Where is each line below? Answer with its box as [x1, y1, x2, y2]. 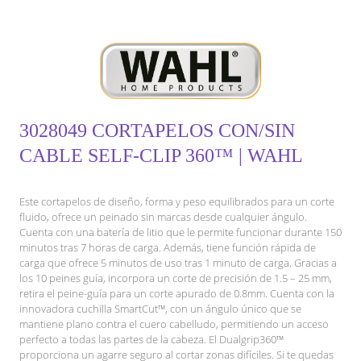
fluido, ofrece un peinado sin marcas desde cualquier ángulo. [19, 209, 307, 224]
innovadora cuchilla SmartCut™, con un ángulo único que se [19, 301, 301, 316]
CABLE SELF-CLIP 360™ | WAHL [19, 144, 303, 166]
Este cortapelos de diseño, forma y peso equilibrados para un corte [19, 193, 334, 209]
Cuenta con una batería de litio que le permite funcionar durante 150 [19, 224, 342, 239]
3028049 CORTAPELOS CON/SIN [19, 119, 295, 141]
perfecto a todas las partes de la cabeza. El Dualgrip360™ [19, 331, 284, 346]
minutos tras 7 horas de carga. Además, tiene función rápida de [19, 239, 316, 255]
